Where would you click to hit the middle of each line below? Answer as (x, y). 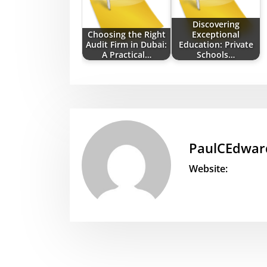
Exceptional (216, 34)
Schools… (216, 54)
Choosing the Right (126, 34)
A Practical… (126, 54)
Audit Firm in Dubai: (126, 44)
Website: (208, 168)
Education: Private (216, 44)
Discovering (216, 24)
